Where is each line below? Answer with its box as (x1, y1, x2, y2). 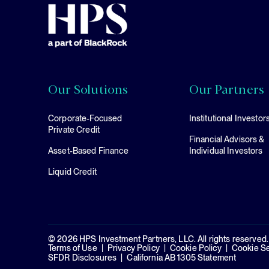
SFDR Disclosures (48, 253, 117, 263)
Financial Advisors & (189, 134, 265, 145)
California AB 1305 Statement (127, 253, 237, 263)
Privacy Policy (107, 243, 160, 253)
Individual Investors (189, 146, 263, 156)
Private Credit (48, 125, 100, 135)
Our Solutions (48, 80, 128, 98)
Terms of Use (48, 243, 97, 253)
